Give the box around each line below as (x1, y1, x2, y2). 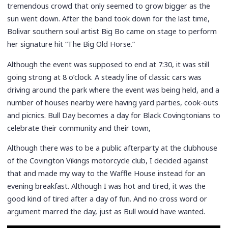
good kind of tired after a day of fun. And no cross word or (7, 194, 208, 204)
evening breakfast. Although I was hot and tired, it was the (7, 181, 206, 191)
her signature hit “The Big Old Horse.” (7, 39, 135, 49)
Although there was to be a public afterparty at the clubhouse (7, 143, 218, 153)
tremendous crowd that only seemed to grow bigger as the (7, 1, 211, 11)
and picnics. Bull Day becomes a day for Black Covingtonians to (7, 110, 221, 120)
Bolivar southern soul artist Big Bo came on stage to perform (7, 26, 217, 37)
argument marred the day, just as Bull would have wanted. (7, 207, 206, 217)
